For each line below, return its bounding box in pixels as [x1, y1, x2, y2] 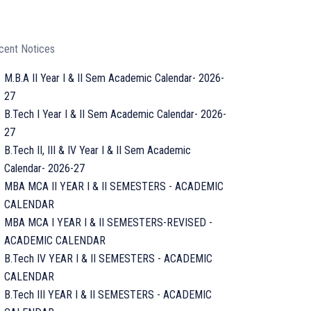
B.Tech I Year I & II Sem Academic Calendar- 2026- [4, 108, 226, 121]
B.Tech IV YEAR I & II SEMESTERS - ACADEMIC [4, 252, 212, 265]
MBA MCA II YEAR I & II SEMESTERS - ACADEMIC [4, 180, 224, 193]
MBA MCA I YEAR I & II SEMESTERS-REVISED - [4, 216, 212, 229]
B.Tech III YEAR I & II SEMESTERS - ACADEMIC [4, 288, 212, 301]
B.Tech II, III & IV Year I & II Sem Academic [4, 144, 191, 157]
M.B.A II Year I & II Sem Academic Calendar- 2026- [4, 72, 224, 85]
